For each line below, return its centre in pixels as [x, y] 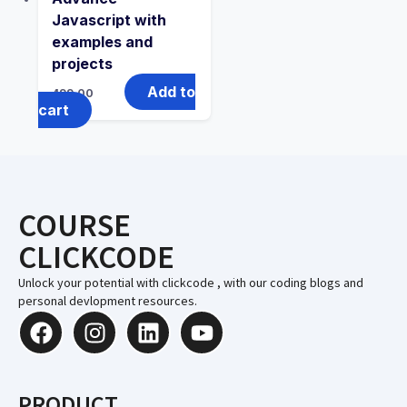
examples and [102, 42]
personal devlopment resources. [108, 301]
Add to [171, 92]
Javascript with [109, 20]
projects [82, 64]
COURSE [74, 226]
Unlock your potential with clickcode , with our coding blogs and [191, 283]
